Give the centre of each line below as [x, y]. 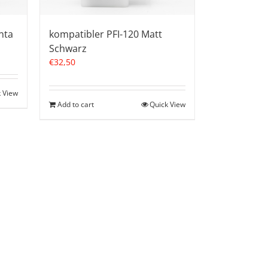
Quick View [167, 105]
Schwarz [68, 49]
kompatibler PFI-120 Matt [106, 34]
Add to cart [76, 105]
